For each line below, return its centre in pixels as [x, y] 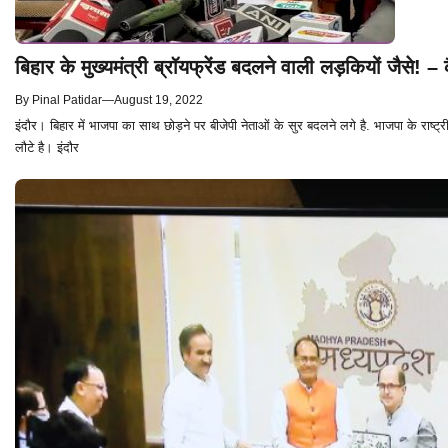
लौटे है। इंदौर [47, 147]
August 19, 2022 [158, 99]
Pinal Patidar [67, 99]
